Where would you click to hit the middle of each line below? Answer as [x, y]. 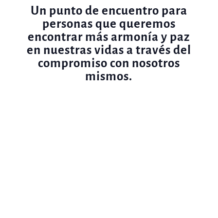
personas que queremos [109, 23]
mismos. [109, 76]
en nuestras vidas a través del [109, 50]
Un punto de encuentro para [109, 10]
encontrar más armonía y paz [109, 36]
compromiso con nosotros [109, 63]
